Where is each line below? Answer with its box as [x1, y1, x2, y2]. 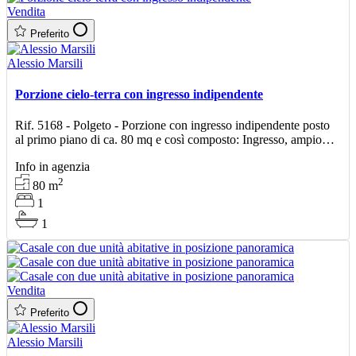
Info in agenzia [15, 160, 90, 174]
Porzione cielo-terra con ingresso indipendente [15, 87, 263, 102]
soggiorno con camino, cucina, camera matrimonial [15, 147, 270, 161]
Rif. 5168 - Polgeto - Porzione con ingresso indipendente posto [15, 118, 330, 133]
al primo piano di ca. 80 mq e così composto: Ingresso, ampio [15, 133, 322, 147]
